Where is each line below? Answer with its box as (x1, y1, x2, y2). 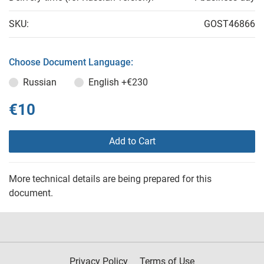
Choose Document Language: (9, 57, 133, 68)
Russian (23, 77, 57, 88)
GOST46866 (204, 18, 255, 30)
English (88, 77, 121, 88)
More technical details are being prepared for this (9, 173, 212, 185)
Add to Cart (108, 136, 156, 147)
